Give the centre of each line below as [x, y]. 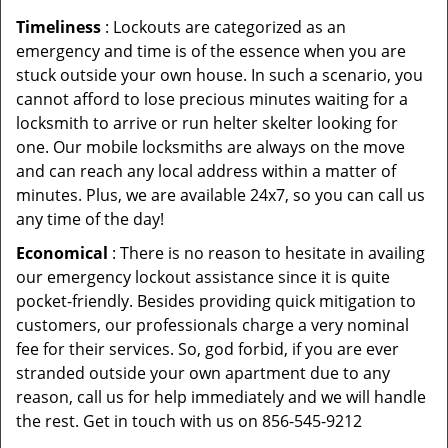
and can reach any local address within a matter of [206, 171]
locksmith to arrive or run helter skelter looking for [207, 123]
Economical [62, 253]
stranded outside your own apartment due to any [203, 373]
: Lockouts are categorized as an [223, 27]
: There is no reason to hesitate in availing [266, 253]
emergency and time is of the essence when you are [211, 51]
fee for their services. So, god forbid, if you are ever [207, 349]
